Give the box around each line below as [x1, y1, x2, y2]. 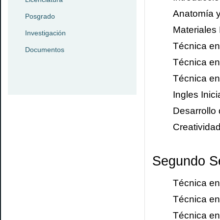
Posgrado [25, 12, 55, 20]
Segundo [152, 154, 205, 168]
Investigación [25, 29, 66, 37]
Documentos [25, 46, 64, 54]
